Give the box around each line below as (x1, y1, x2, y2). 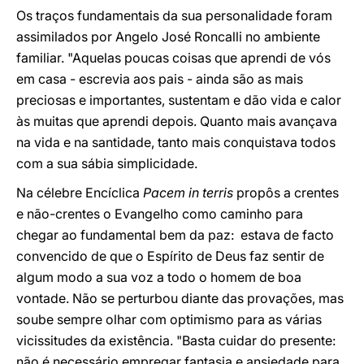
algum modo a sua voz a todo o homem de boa (16, 269, 301, 285)
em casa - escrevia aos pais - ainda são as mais (16, 71, 303, 87)
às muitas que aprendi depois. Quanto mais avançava (16, 113, 337, 129)
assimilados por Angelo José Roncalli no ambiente (16, 28, 320, 45)
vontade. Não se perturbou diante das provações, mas (16, 290, 344, 306)
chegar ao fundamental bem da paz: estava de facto (16, 227, 334, 243)
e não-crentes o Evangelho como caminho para (16, 206, 303, 222)
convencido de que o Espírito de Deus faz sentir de (16, 248, 324, 264)
